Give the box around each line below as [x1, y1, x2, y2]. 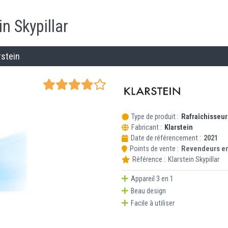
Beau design [131, 186, 166, 195]
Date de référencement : [131, 133, 201, 142]
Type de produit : [131, 112, 179, 121]
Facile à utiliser [131, 198, 175, 208]
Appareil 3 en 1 [131, 174, 174, 183]
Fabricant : [131, 123, 162, 132]
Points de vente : [130, 144, 179, 153]
